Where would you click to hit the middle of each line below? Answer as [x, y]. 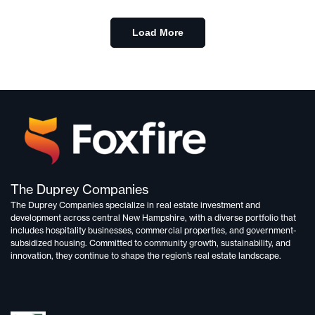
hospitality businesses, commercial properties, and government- [171, 231]
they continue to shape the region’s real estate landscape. [167, 256]
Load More [157, 33]
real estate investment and [208, 205]
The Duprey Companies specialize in [83, 205]
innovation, [32, 256]
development [36, 218]
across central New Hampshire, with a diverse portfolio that [179, 218]
